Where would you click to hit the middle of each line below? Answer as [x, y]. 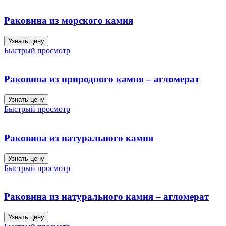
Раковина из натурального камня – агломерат [106, 197]
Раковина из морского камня [69, 21]
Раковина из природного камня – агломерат [102, 79]
